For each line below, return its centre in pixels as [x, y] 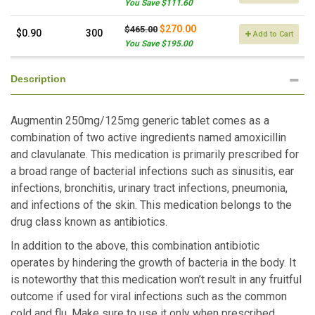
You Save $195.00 [159, 44]
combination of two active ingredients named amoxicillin [148, 137]
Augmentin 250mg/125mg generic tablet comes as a [140, 121]
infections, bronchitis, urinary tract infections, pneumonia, [149, 188]
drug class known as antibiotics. [89, 222]
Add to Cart [272, 34]
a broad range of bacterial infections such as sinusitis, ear [152, 171]
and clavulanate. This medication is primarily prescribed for [155, 154]
